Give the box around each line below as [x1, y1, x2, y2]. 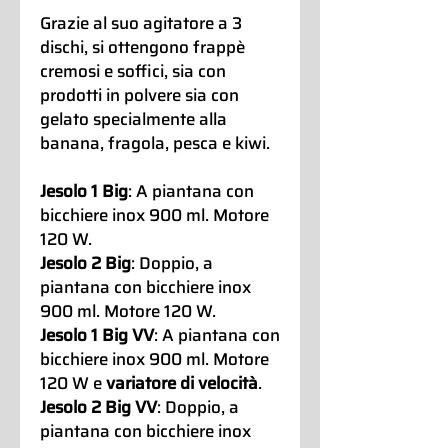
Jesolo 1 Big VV [40, 322, 154, 349]
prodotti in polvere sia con [40, 82, 239, 109]
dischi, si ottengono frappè [40, 34, 245, 61]
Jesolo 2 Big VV [40, 394, 157, 421]
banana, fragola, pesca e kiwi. [40, 130, 270, 157]
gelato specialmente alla [40, 106, 227, 133]
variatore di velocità [106, 370, 258, 397]
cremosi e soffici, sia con [40, 58, 226, 85]
